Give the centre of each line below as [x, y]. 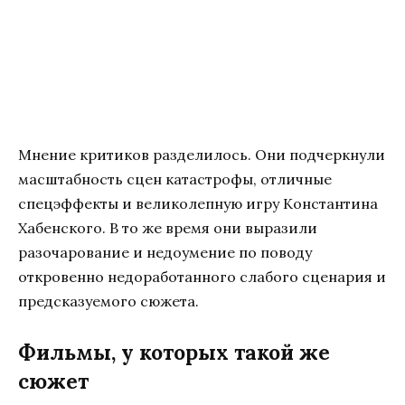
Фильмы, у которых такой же [174, 352]
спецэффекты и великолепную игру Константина [198, 203]
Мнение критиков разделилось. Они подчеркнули [202, 154]
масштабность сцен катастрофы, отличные [175, 179]
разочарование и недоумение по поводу [165, 252]
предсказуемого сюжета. [108, 301]
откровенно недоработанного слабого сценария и [202, 276]
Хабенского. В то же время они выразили [168, 227]
